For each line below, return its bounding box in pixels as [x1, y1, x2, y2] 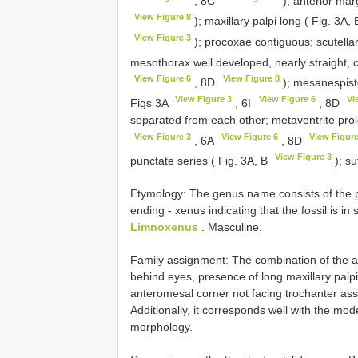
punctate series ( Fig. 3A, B [130, 153, 271, 167]
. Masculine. [198, 220, 262, 233]
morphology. [130, 320, 193, 333]
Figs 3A [130, 96, 171, 109]
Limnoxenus [130, 220, 198, 233]
